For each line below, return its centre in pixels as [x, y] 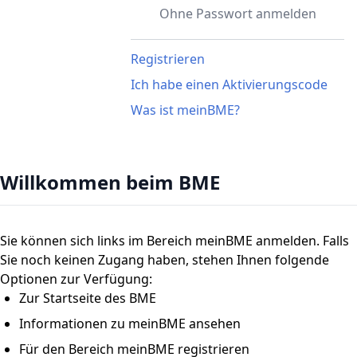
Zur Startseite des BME [88, 298]
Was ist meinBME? [185, 110]
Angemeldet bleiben [77, 88]
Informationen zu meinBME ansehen [130, 324]
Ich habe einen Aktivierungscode [229, 85]
